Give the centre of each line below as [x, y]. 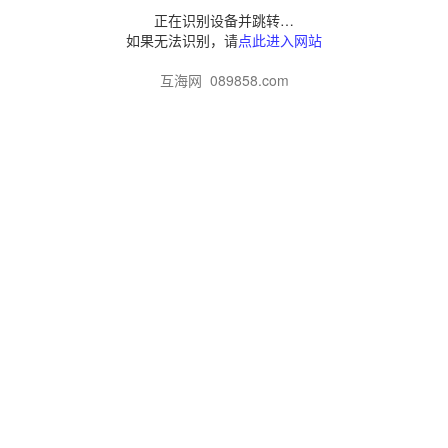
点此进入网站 [280, 40]
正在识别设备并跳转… [224, 20]
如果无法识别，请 [182, 40]
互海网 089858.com [224, 80]
